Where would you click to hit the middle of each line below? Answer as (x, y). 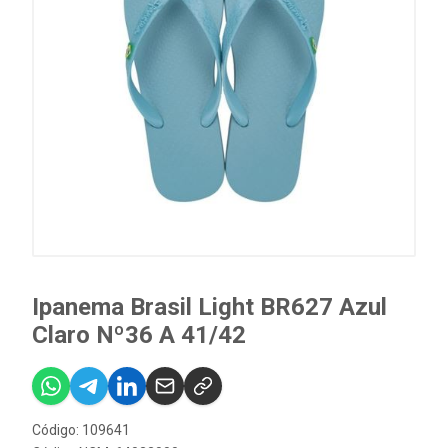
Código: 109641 (81, 430)
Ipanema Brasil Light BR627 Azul (209, 307)
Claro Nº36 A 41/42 (139, 335)
